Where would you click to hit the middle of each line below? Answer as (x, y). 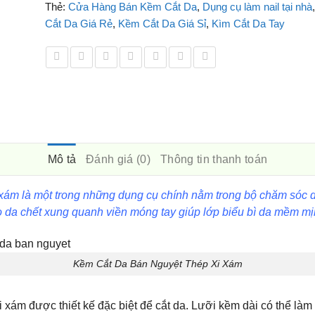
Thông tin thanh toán (214, 159)
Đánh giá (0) (118, 159)
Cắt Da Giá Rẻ (78, 23)
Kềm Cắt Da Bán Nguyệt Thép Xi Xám (157, 264)
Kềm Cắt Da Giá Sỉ (162, 23)
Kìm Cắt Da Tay (248, 23)
